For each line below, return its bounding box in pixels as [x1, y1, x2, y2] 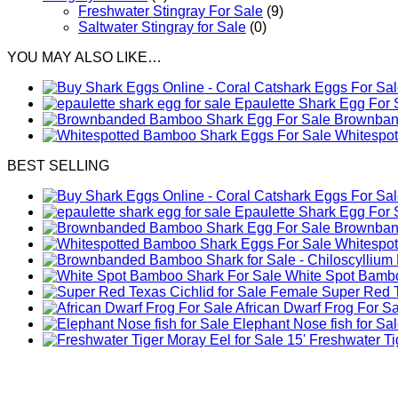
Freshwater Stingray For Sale [78, 4, 263, 19]
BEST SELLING [7, 158, 109, 173]
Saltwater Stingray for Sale [78, 20, 246, 35]
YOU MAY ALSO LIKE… [7, 50, 162, 65]
